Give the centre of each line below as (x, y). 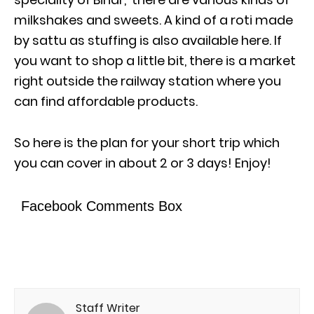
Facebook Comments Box (102, 206)
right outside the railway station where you (148, 81)
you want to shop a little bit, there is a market (155, 61)
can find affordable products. (106, 101)
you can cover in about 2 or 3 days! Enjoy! (143, 163)
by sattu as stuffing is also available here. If (148, 40)
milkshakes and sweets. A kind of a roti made (153, 20)
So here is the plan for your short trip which (147, 143)
